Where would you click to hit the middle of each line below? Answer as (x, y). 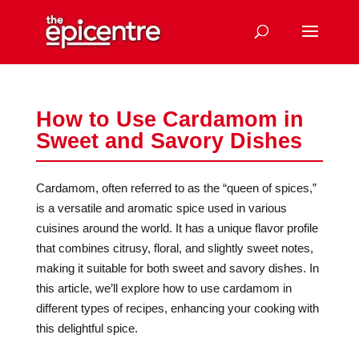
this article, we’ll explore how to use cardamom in (163, 288)
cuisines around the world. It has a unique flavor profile (177, 228)
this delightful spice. (87, 328)
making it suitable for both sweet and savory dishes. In (177, 268)
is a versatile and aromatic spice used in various (161, 208)
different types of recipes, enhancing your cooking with (177, 308)
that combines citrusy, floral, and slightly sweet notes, (174, 248)
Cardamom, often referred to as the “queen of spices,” (176, 188)
